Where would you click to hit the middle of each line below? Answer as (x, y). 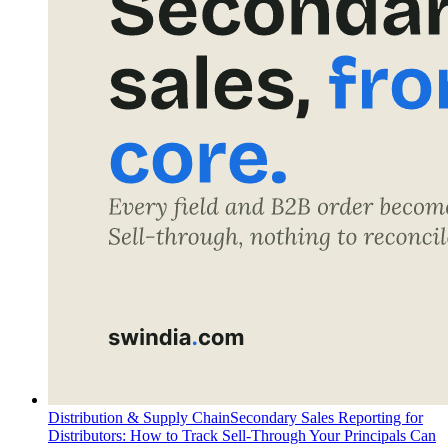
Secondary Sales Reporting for (326, 417)
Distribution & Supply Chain (139, 417)
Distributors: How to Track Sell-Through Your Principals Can (242, 435)
